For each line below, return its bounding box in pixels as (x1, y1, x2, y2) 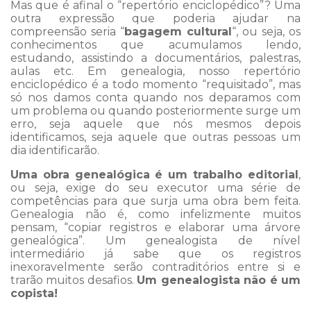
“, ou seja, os (232, 25, 301, 39)
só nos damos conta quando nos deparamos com (10, 91, 301, 105)
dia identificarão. (10, 144, 99, 158)
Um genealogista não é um (137, 274, 301, 287)
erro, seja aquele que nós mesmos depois (10, 117, 301, 131)
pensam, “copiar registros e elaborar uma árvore (10, 221, 301, 235)
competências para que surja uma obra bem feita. (10, 194, 301, 208)
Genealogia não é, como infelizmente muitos (10, 208, 301, 221)
